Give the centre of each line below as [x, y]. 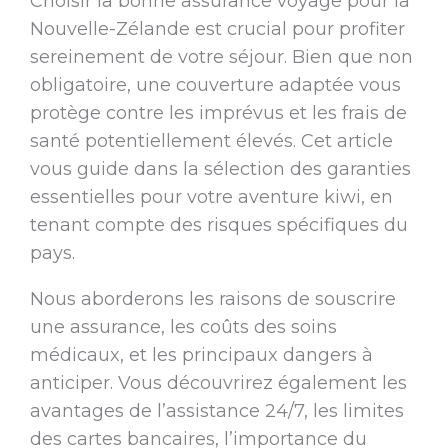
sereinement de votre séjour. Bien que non [221, 57]
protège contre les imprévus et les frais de [218, 113]
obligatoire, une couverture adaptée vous [215, 85]
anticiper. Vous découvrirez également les [218, 383]
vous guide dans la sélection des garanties [220, 169]
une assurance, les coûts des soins [183, 327]
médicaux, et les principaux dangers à [201, 355]
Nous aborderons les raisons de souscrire [212, 299]
